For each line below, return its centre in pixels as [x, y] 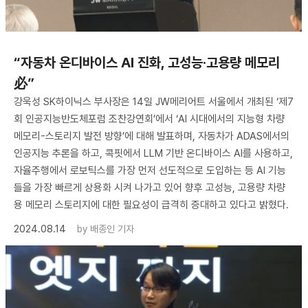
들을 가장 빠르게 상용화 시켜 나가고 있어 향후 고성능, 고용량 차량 [150, 187]
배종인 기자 [112, 229]
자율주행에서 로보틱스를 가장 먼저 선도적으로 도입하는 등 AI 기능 [150, 170]
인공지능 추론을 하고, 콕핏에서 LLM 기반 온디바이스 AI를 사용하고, [153, 153]
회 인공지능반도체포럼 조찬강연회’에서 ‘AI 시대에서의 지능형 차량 [149, 119]
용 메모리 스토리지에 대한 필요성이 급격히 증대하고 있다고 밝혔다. [151, 205]
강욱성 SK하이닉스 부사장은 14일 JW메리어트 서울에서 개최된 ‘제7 [154, 101]
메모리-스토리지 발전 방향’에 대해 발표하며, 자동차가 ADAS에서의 [152, 136]
